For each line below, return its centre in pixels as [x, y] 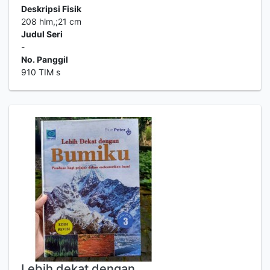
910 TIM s [41, 72]
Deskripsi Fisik [51, 9]
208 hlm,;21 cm [51, 21]
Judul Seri [42, 34]
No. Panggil [45, 59]
